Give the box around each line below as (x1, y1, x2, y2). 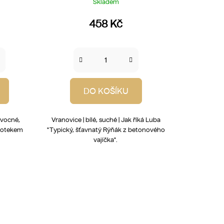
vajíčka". (93, 136, 118, 144)
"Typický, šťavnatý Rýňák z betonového (46, 126, 165, 134)
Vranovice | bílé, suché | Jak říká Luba (51, 116, 160, 124)
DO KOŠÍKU (83, 86, 128, 96)
